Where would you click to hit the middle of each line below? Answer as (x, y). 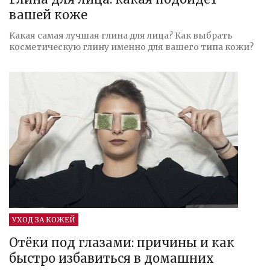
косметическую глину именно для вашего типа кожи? (131, 47)
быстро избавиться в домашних (111, 258)
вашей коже (48, 14)
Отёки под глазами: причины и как (122, 242)
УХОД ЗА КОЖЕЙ (44, 219)
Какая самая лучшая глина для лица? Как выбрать (121, 35)
